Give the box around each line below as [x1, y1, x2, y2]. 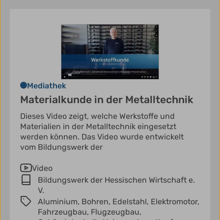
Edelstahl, [112, 197, 151, 207]
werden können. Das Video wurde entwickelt [20, 132, 184, 142]
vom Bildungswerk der [20, 142, 103, 152]
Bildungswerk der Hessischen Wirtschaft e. [38, 175, 195, 185]
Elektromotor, [151, 197, 199, 207]
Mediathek [27, 81, 66, 91]
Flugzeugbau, [91, 207, 141, 217]
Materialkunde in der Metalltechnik [20, 93, 193, 106]
